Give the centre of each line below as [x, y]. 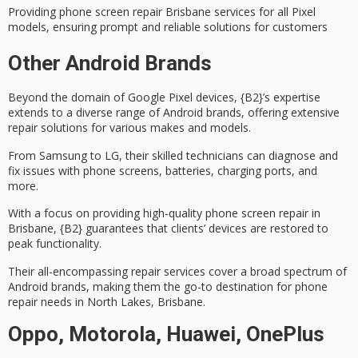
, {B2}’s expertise [277, 97]
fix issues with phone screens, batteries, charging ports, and [163, 170]
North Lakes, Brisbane [145, 301]
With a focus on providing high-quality [107, 213]
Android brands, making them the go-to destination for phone [168, 286]
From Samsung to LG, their [80, 155]
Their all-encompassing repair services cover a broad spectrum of [177, 271]
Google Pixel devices [181, 97]
